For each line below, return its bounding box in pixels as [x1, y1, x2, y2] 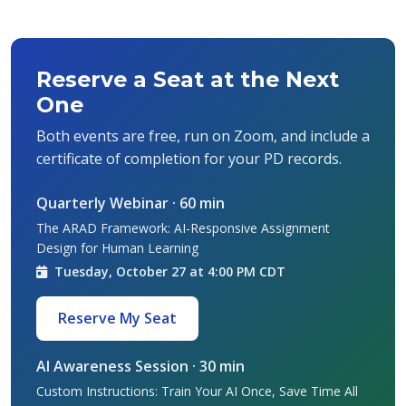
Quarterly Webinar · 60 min [36, 192, 225, 213]
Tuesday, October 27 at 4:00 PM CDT [51, 262, 285, 280]
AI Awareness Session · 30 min [36, 355, 245, 376]
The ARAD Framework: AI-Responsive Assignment [36, 218, 330, 237]
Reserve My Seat [58, 307, 177, 328]
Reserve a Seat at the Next [36, 65, 339, 92]
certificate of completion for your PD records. [36, 148, 342, 169]
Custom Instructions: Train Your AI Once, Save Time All [36, 382, 358, 400]
